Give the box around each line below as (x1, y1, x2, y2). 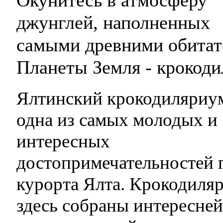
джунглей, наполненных (16, 11, 210, 33)
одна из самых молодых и (16, 109, 218, 130)
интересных (16, 130, 110, 151)
